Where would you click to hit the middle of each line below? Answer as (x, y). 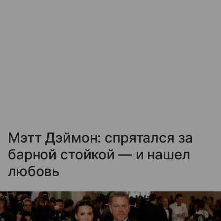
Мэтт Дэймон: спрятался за (100, 137)
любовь (34, 171)
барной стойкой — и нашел (99, 154)
